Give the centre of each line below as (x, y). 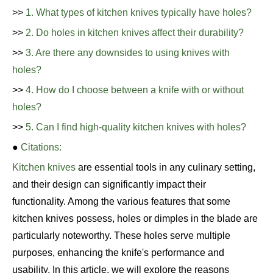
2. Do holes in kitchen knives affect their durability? (135, 33)
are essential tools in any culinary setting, (165, 167)
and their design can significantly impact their (109, 184)
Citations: (41, 147)
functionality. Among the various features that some (121, 201)
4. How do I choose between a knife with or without (135, 90)
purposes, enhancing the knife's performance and (118, 253)
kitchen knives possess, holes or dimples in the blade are (135, 218)
